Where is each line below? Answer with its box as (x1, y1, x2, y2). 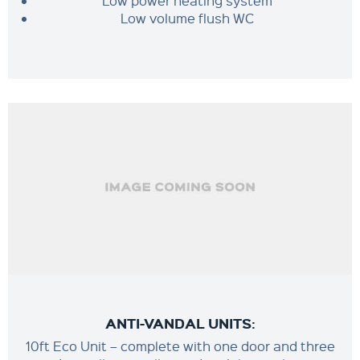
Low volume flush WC (120, 10, 254, 27)
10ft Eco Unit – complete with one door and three (25, 337, 335, 354)
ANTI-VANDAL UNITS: (104, 313, 256, 333)
